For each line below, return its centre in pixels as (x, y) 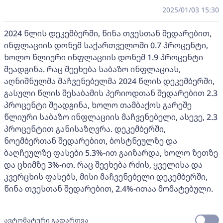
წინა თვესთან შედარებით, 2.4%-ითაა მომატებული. (109, 189)
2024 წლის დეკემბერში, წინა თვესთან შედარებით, (108, 33)
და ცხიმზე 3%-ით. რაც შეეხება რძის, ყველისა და (103, 165)
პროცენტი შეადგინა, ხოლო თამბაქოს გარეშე (98, 105)
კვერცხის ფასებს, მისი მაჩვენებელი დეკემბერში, (106, 177)
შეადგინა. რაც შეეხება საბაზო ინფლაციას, (92, 69)
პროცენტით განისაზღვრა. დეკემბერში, (85, 129)
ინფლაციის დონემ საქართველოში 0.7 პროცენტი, (106, 45)
